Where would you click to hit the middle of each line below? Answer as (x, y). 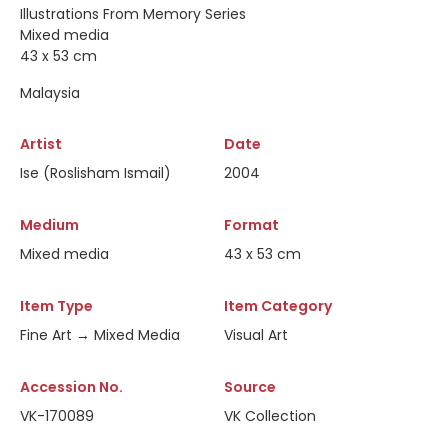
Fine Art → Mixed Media (100, 335)
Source (250, 387)
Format (251, 225)
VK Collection (270, 416)
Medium (49, 225)
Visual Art (256, 335)
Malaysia (50, 93)
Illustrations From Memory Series (133, 14)
